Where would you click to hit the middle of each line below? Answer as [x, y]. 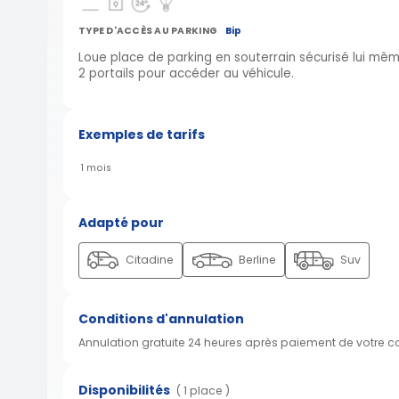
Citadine [149, 259]
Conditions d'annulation [161, 318]
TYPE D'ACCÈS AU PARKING [148, 31]
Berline [256, 259]
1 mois [96, 168]
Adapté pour [121, 223]
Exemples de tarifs [142, 134]
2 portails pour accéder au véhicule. [188, 74]
